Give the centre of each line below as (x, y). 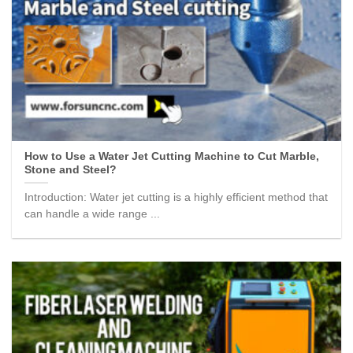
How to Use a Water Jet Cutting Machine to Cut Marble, (172, 157)
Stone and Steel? (71, 170)
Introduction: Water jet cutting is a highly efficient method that (176, 197)
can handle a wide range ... (93, 214)
